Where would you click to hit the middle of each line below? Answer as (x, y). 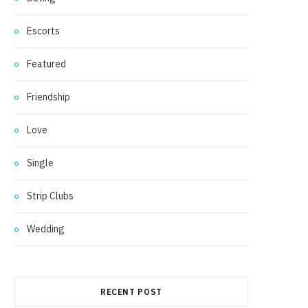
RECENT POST (131, 292)
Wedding (46, 229)
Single (40, 163)
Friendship (48, 97)
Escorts (43, 31)
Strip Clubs (50, 196)
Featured (46, 64)
